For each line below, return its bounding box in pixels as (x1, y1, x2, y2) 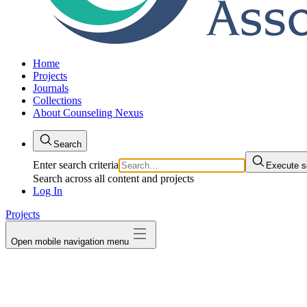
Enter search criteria (33, 159, 119, 171)
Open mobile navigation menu (11, 236, 129, 247)
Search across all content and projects (33, 173, 194, 184)
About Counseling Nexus (33, 107, 143, 119)
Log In (33, 185, 62, 197)
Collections (33, 95, 82, 106)
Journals (33, 82, 69, 94)
